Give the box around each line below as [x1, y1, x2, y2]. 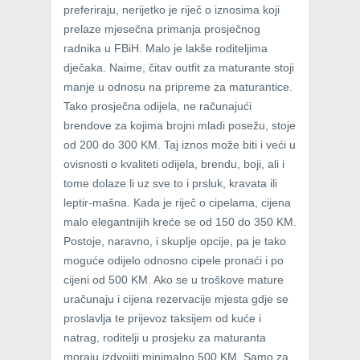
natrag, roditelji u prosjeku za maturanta [63, 331, 266, 345]
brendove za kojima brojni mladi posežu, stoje [63, 119, 296, 133]
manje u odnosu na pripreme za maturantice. [63, 80, 292, 94]
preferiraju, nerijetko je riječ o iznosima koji [63, 3, 280, 17]
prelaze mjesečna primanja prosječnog [63, 22, 260, 36]
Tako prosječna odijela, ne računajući [63, 100, 252, 113]
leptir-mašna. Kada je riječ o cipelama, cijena [63, 196, 291, 210]
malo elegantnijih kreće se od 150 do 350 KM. [63, 215, 297, 229]
